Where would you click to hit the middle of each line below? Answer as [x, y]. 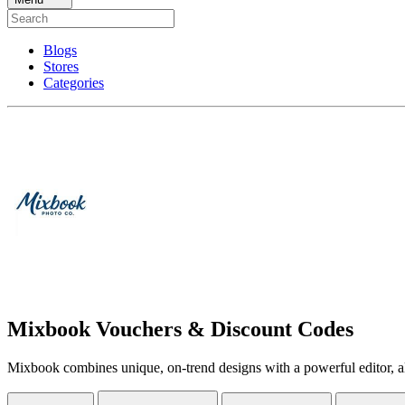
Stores [61, 66]
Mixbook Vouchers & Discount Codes [180, 329]
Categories [74, 82]
